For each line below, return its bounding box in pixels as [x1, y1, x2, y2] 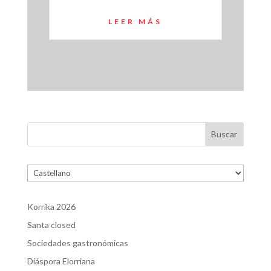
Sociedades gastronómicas [27, 237, 128, 248]
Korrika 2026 [27, 201, 76, 212]
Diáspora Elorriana [27, 255, 95, 266]
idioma [26, 193, 51, 204]
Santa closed [27, 219, 76, 230]
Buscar [211, 129, 238, 140]
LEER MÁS [108, 16, 163, 26]
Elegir [26, 165, 48, 176]
